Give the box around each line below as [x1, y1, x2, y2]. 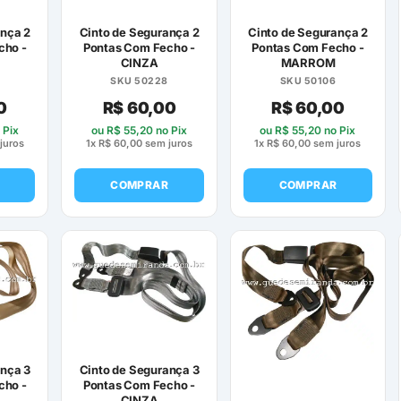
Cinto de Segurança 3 [79, 362, 200, 377]
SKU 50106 [279, 74, 337, 87]
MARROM [280, 55, 336, 70]
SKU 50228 [110, 74, 168, 87]
